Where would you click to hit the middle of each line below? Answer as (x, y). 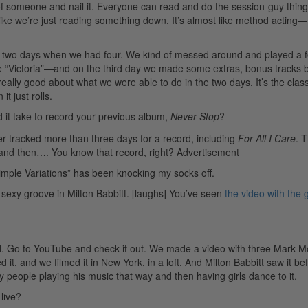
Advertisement (208, 152)
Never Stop (195, 116)
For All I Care (267, 138)
